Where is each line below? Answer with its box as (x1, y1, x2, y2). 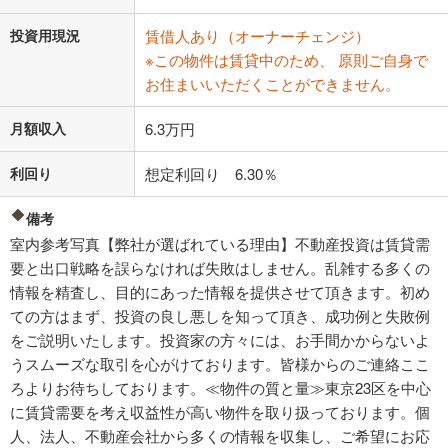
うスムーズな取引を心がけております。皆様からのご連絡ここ (10, 353, 430, 375)
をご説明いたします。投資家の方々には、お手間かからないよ (10, 329, 430, 351)
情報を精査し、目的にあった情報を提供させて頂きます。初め (10, 281, 430, 303)
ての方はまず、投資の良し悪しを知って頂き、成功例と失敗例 (10, 305, 430, 327)
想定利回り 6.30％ (145, 163, 278, 185)
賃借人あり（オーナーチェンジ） (145, 25, 370, 47)
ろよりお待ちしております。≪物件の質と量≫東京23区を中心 (10, 377, 431, 399)
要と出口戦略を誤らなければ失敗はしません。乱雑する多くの (10, 257, 430, 279)
